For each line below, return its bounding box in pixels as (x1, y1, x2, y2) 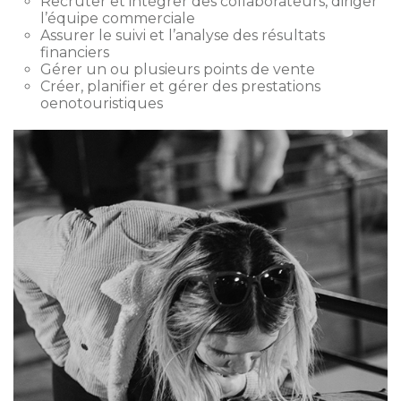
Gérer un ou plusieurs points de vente (40, 61, 315, 78)
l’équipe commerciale (40, 10, 195, 27)
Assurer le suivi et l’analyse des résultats (40, 27, 325, 44)
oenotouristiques (40, 95, 163, 112)
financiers (40, 44, 109, 61)
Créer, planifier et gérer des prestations (40, 78, 320, 95)
